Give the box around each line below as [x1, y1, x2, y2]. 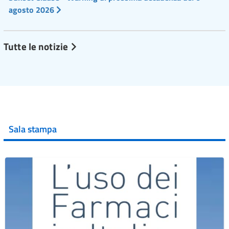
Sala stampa [9, 122, 57, 136]
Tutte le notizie [4, 38, 71, 54]
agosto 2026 [9, 4, 56, 16]
